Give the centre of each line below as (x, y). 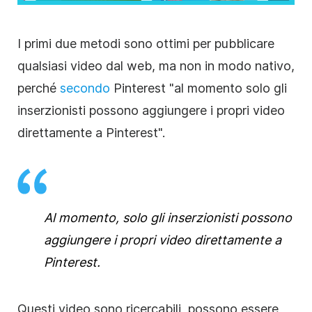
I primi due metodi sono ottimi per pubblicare (146, 43)
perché (39, 88)
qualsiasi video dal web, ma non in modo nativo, (156, 65)
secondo (85, 88)
